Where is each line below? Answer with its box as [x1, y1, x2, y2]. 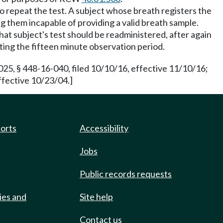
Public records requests [80, 168, 172, 179]
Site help [80, 191, 113, 202]
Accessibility [80, 122, 128, 133]
